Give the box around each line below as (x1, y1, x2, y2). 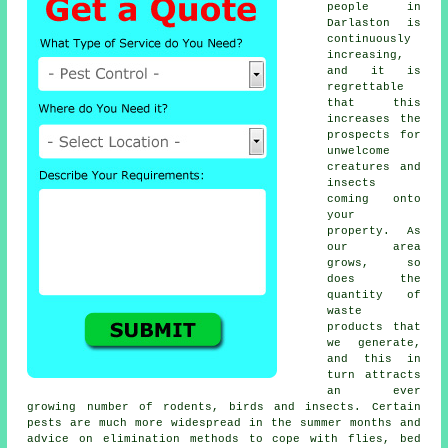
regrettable (327, 80, 405, 93)
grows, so (327, 256, 421, 269)
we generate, (327, 336, 421, 349)
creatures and (327, 160, 421, 173)
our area (327, 240, 421, 253)
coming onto (327, 192, 421, 205)
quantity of (327, 288, 421, 301)
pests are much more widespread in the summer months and (27, 416, 421, 429)
